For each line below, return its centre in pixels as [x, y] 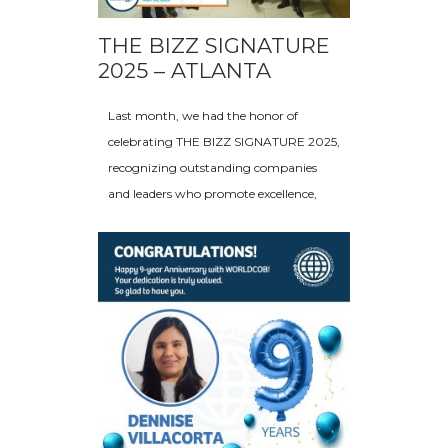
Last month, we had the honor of [203, 116]
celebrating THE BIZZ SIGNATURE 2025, [224, 142]
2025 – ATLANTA [184, 71]
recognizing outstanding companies [212, 168]
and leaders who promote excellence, [212, 194]
